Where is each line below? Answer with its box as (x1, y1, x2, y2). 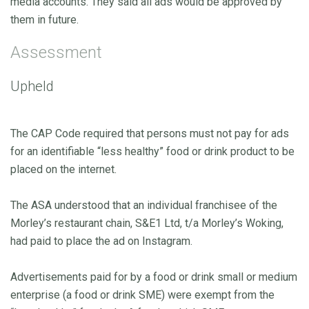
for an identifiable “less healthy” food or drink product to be (10, 144, 295, 158)
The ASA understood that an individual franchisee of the (10, 198, 277, 212)
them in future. (10, 12, 79, 26)
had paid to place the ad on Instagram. (10, 234, 192, 248)
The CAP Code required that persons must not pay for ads (10, 126, 289, 140)
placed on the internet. (10, 162, 117, 176)
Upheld (10, 77, 54, 94)
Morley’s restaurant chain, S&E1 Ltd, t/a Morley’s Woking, (10, 216, 283, 230)
